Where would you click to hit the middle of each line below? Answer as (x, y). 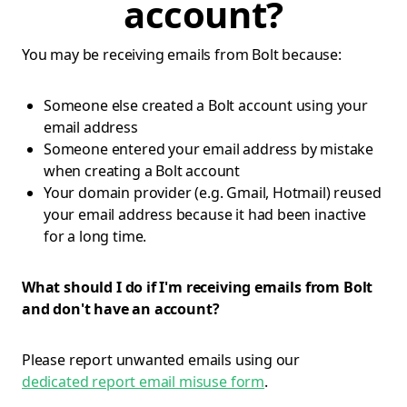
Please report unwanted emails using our (161, 360)
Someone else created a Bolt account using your (206, 105)
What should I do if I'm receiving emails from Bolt (198, 287)
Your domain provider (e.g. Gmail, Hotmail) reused (213, 193)
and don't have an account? (121, 309)
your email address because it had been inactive (205, 214)
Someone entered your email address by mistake (209, 149)
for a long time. (95, 236)
